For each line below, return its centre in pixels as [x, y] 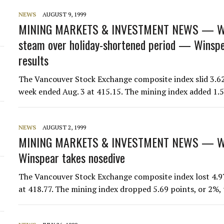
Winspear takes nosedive [72, 157]
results [34, 60]
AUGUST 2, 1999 [64, 127]
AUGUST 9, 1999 [64, 14]
